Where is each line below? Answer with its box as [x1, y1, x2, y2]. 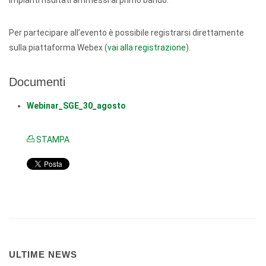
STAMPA [34, 135, 69, 144]
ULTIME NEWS [9, 249, 77, 259]
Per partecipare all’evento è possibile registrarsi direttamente [9, 28, 244, 37]
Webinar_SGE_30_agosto [27, 101, 126, 110]
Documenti [9, 75, 65, 88]
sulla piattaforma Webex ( [9, 43, 107, 52]
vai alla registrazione [107, 43, 186, 52]
